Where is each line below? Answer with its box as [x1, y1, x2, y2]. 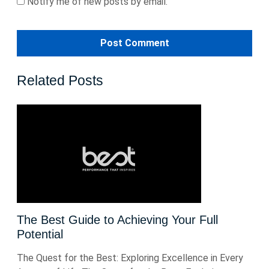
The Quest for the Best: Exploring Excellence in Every [17, 252, 243, 264]
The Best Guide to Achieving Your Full [17, 213, 218, 226]
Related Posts [17, 73, 103, 88]
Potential [17, 228, 63, 241]
